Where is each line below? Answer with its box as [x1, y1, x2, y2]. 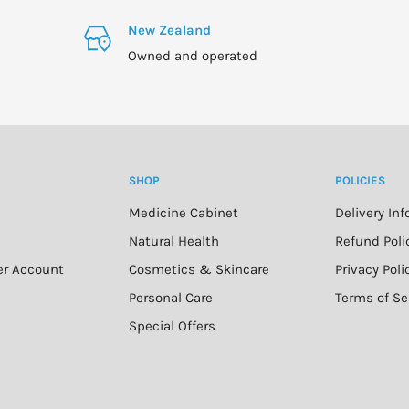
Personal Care [129, 288, 213, 306]
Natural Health [129, 232, 219, 249]
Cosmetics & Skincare [129, 260, 269, 278]
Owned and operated [128, 47, 258, 64]
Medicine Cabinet [129, 204, 238, 221]
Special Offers [129, 317, 215, 334]
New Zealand [128, 21, 212, 38]
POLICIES [334, 173, 385, 187]
